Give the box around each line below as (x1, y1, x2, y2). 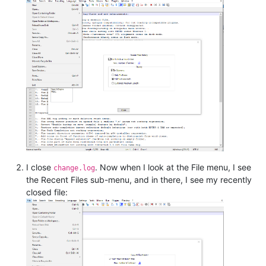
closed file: (26, 186, 68, 197)
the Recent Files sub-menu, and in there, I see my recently (26, 174, 252, 185)
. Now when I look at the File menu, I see (95, 161, 251, 172)
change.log (53, 163, 95, 172)
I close (26, 161, 53, 172)
